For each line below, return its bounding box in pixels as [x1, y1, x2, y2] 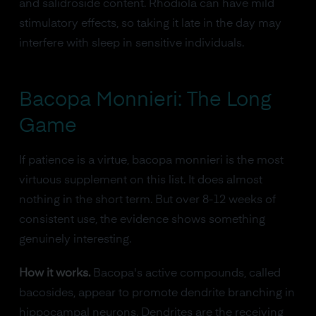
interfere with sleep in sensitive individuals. [18, 37, 244, 49]
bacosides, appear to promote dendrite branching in [18, 287, 295, 299]
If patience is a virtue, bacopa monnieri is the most [18, 154, 284, 166]
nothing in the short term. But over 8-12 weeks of [18, 194, 276, 206]
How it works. [18, 267, 90, 279]
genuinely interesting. [18, 233, 131, 245]
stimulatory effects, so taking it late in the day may [18, 18, 281, 30]
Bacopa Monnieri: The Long [18, 90, 272, 110]
